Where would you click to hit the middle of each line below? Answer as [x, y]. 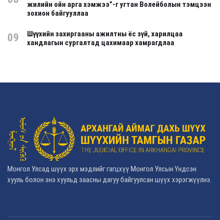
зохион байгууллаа [58, 14]
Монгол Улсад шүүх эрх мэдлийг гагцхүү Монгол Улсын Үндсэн [102, 169]
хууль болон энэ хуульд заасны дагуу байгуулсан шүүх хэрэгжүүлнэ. [110, 180]
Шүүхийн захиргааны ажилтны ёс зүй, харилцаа [105, 34]
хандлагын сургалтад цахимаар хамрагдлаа [101, 43]
